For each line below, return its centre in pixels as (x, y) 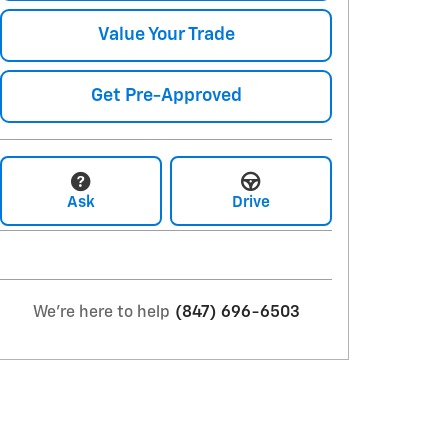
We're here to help (101, 313)
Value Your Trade (166, 34)
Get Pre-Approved (166, 96)
